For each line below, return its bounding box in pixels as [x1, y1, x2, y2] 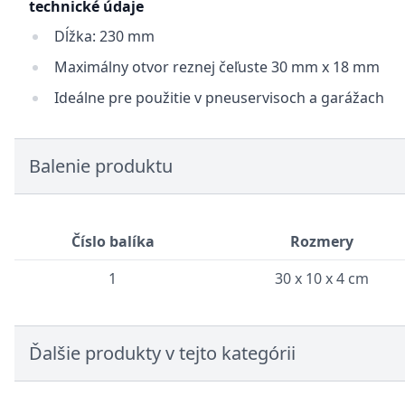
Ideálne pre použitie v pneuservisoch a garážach [54, 88, 384, 108]
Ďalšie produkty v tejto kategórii [29, 341, 296, 365]
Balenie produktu [29, 154, 173, 178]
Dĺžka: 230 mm [54, 26, 155, 46]
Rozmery [290, 231, 353, 251]
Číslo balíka [71, 231, 155, 251]
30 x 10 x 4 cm [275, 268, 369, 288]
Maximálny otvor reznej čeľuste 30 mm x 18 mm [54, 57, 380, 77]
